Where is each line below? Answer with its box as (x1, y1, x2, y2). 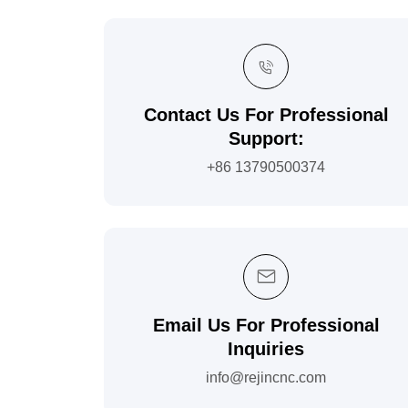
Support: (228, 128, 304, 149)
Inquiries (228, 338, 304, 359)
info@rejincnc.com (206, 369, 326, 385)
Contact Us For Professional (143, 105, 389, 126)
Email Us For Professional (152, 314, 380, 335)
